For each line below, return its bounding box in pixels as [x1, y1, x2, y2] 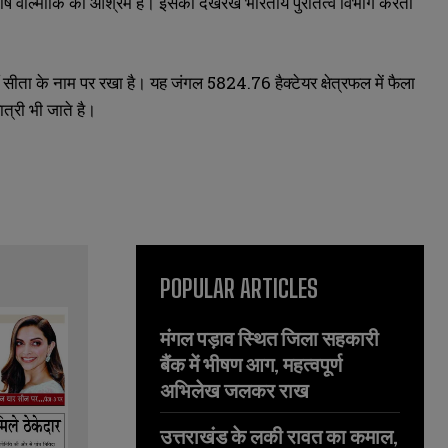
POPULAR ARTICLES [160, 274, 318, 304]
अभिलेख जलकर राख [160, 378, 309, 403]
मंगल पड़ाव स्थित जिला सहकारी [160, 326, 379, 351]
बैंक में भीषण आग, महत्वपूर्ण [160, 352, 342, 377]
